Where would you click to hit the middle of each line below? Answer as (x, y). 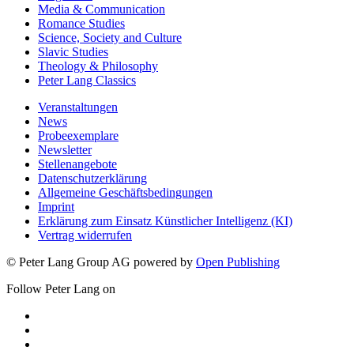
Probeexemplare (78, 136)
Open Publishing (238, 262)
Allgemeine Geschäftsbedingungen (125, 193)
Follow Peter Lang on (61, 289)
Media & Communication (102, 9)
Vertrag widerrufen (85, 235)
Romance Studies (81, 24)
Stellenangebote (77, 164)
